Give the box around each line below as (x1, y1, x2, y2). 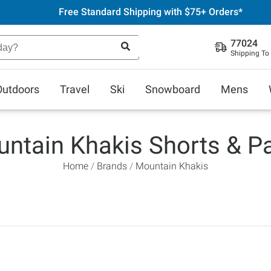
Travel (60, 83, 90, 96)
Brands (97, 160, 127, 172)
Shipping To (230, 49, 269, 57)
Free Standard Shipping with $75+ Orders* (58, 6, 243, 18)
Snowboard (145, 83, 200, 96)
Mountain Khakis (135, 160, 208, 172)
